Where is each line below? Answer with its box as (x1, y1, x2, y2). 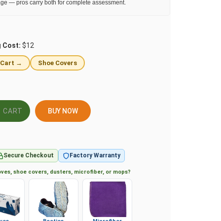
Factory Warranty (70, 154, 120, 161)
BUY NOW (45, 108, 75, 116)
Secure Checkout (3, 154, 54, 161)
